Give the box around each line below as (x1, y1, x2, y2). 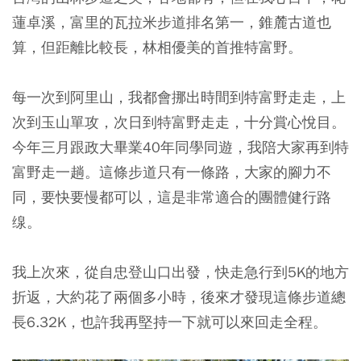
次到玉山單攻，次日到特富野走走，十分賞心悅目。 (12, 112, 346, 131)
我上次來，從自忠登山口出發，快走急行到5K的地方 (12, 262, 349, 281)
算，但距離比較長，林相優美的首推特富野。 (12, 37, 302, 56)
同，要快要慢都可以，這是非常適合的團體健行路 (12, 187, 331, 206)
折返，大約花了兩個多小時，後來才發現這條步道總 (12, 287, 346, 306)
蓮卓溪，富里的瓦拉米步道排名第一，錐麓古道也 (12, 12, 331, 31)
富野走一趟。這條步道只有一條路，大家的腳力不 (12, 162, 331, 181)
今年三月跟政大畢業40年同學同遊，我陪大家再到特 (12, 137, 349, 156)
